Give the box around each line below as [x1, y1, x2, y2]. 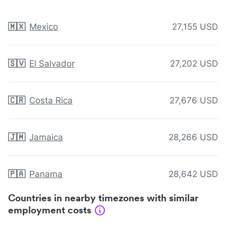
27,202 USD [170, 59, 218, 69]
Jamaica [29, 132, 63, 143]
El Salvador [29, 59, 75, 69]
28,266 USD [168, 132, 218, 143]
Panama [29, 169, 63, 180]
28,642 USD [168, 169, 218, 180]
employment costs [8, 204, 91, 216]
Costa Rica [29, 95, 73, 106]
